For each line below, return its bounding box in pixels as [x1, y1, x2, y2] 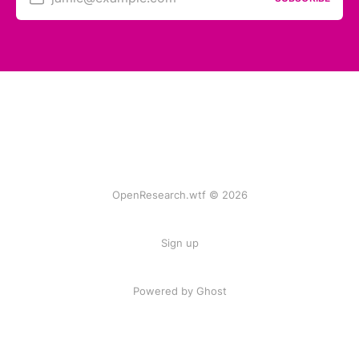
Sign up [160, 236, 199, 250]
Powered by [132, 284, 196, 298]
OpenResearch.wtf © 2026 [111, 188, 248, 202]
